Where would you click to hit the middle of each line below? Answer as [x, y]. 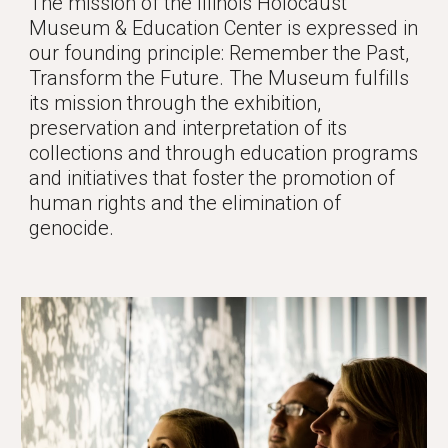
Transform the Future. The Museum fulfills [219, 78]
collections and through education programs [224, 153]
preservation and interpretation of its [188, 128]
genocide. [74, 228]
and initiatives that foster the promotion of [212, 178]
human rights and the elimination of [185, 203]
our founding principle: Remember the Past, [219, 53]
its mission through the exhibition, [175, 103]
